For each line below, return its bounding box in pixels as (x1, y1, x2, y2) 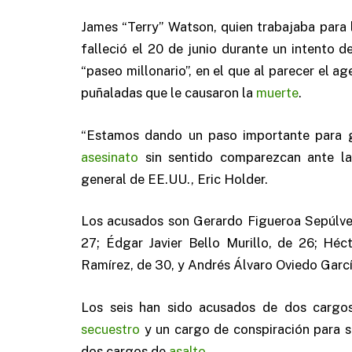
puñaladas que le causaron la (81, 85, 256, 101)
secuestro (81, 321, 140, 337)
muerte (256, 85, 299, 101)
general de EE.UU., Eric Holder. (81, 170, 268, 187)
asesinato (81, 148, 138, 165)
